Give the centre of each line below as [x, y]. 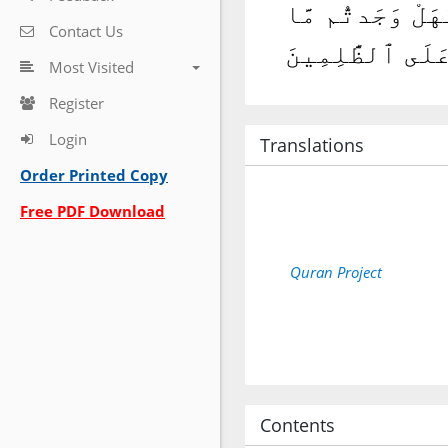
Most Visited [91, 67]
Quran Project [336, 272]
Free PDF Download [92, 211]
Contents [297, 425]
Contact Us [86, 31]
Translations [312, 145]
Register [76, 103]
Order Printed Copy [94, 175]
